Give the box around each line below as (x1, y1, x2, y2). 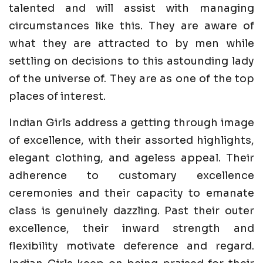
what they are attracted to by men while (9, 36, 254, 50)
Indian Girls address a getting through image (9, 116, 254, 129)
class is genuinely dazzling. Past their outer (9, 204, 254, 217)
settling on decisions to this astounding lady (9, 54, 254, 68)
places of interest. (9, 89, 106, 103)
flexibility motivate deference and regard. (9, 239, 254, 252)
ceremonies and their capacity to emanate (9, 186, 254, 200)
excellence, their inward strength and (9, 221, 254, 235)
